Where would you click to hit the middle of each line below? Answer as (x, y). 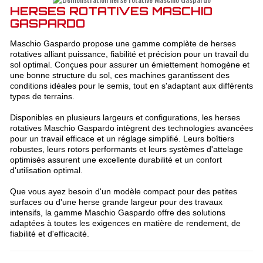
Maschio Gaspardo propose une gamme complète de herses (123, 43)
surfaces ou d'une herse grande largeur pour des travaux (116, 202)
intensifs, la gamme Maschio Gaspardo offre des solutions (117, 212)
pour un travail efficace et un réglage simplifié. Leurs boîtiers (122, 138)
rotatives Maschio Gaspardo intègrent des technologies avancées (131, 128)
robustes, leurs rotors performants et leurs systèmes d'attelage (126, 149)
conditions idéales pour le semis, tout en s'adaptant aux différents (131, 85)
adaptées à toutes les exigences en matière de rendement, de (125, 223)
